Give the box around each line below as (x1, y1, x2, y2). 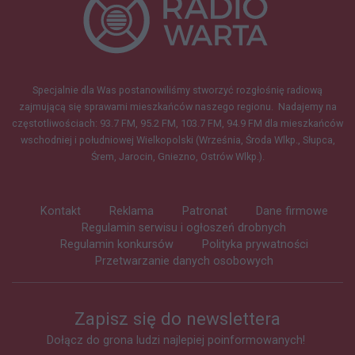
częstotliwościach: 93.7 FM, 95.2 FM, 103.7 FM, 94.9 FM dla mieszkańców (12, 117, 343, 129)
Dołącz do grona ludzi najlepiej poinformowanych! (47, 334, 308, 347)
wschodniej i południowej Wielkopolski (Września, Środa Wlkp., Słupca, (20, 134, 335, 146)
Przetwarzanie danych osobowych (94, 254, 273, 268)
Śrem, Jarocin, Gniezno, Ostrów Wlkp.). (90, 151, 265, 162)
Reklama (109, 204, 154, 218)
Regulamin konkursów (59, 238, 174, 251)
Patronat (181, 204, 227, 218)
